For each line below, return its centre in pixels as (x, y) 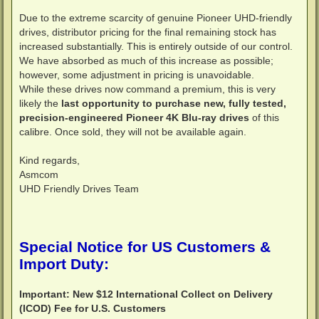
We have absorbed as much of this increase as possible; (146, 61)
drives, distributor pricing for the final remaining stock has (148, 32)
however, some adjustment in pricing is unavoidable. (137, 75)
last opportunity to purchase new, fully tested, (174, 104)
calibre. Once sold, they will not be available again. (133, 132)
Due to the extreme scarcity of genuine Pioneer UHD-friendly (156, 18)
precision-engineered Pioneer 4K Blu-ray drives (134, 118)
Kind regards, (49, 161)
